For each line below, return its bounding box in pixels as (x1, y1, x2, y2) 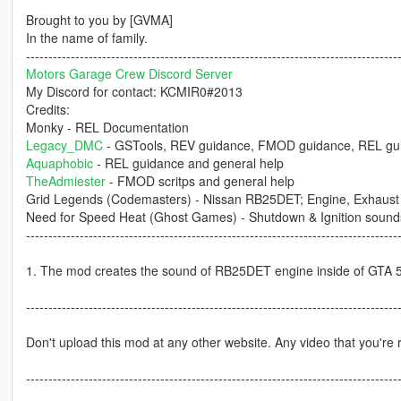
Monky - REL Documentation (25, 117, 189, 136)
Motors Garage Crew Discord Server (25, 64, 233, 82)
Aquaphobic (25, 153, 93, 172)
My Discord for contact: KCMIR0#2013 (25, 81, 243, 100)
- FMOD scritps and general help (105, 171, 294, 190)
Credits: (25, 99, 70, 118)
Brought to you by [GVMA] (25, 10, 173, 29)
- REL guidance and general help (92, 153, 284, 172)
